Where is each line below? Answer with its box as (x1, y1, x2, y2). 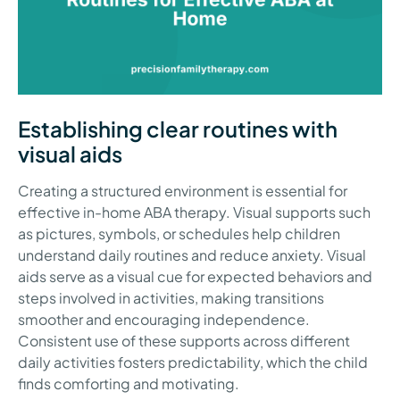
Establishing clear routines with (18, 114, 337, 142)
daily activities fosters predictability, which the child (18, 352, 368, 371)
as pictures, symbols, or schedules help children (18, 223, 340, 243)
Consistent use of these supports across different (18, 330, 350, 350)
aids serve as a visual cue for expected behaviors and (18, 266, 372, 286)
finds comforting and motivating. (18, 373, 239, 393)
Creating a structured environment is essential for (18, 180, 347, 200)
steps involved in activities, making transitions (18, 287, 324, 307)
